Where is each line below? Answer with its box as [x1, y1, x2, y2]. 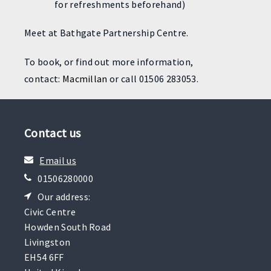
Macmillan [62, 73, 108, 85]
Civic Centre [24, 205, 76, 218]
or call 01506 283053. [107, 73, 198, 85]
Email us [39, 154, 76, 166]
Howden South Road [24, 220, 111, 233]
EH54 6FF [24, 250, 64, 263]
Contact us [24, 125, 81, 140]
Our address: [38, 190, 91, 203]
